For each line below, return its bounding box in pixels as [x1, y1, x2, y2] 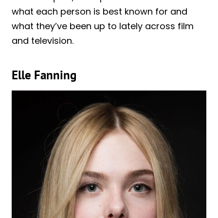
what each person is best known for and [12, 5, 187, 18]
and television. [12, 34, 73, 47]
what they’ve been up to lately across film [12, 19, 194, 32]
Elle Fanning [12, 67, 76, 83]
